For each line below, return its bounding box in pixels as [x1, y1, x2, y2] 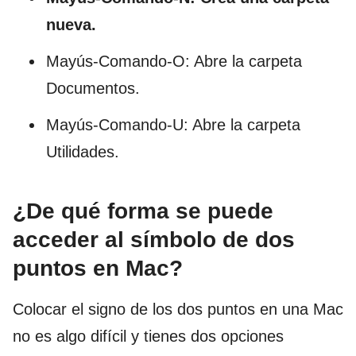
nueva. [46, 15, 96, 33]
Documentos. [46, 79, 140, 97]
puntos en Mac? [13, 255, 183, 281]
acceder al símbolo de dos [13, 226, 295, 252]
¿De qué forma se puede [13, 198, 273, 223]
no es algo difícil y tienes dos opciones [13, 327, 284, 345]
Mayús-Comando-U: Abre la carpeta [46, 115, 300, 133]
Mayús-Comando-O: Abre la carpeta [46, 52, 302, 70]
